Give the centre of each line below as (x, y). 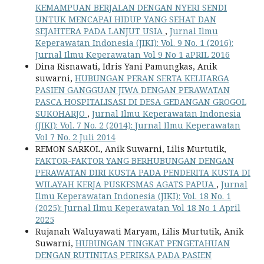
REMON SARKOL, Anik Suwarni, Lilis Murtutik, (131, 149)
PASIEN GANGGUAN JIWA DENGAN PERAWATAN (132, 90)
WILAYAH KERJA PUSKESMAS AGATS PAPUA (126, 184)
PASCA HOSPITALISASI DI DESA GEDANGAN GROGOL (141, 102)
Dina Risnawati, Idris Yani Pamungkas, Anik (126, 67)
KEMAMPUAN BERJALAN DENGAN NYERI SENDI (131, 8)
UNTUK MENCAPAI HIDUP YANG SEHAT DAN (126, 19)
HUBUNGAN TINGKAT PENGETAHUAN (152, 243)
